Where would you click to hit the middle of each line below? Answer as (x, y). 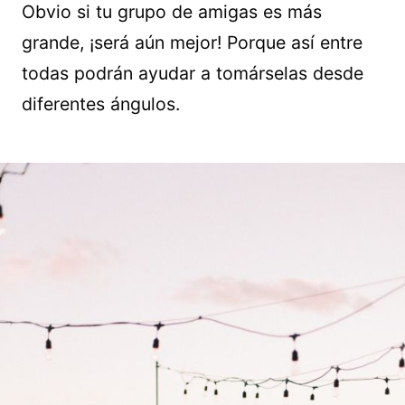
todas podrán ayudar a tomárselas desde (193, 74)
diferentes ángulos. (101, 104)
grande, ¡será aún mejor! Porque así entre (192, 43)
